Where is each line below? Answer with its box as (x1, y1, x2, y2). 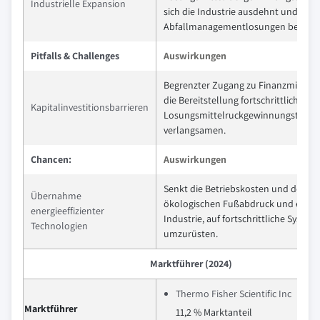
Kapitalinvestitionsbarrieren (31, 101, 149, 114)
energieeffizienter (31, 204, 104, 217)
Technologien (31, 219, 88, 232)
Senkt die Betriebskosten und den (164, 182, 307, 195)
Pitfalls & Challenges (31, 49, 119, 62)
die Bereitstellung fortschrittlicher (164, 94, 307, 106)
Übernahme (31, 189, 81, 202)
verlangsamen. (164, 124, 226, 136)
